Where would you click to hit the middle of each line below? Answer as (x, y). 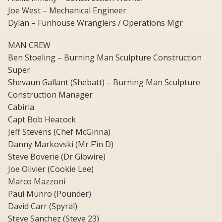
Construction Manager (50, 95)
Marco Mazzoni (37, 182)
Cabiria (21, 107)
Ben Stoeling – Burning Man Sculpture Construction (105, 58)
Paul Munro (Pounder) (50, 194)
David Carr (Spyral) (43, 206)
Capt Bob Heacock (42, 120)
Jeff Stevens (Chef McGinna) (59, 132)
